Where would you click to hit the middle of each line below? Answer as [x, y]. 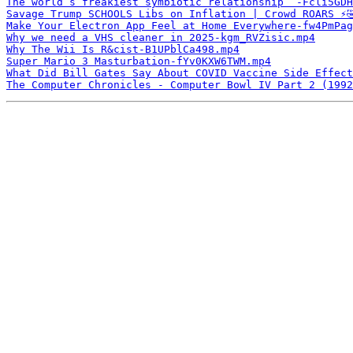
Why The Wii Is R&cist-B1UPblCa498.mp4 [123, 49]
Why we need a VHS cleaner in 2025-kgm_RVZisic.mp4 [161, 37]
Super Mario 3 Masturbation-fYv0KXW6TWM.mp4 [139, 61]
